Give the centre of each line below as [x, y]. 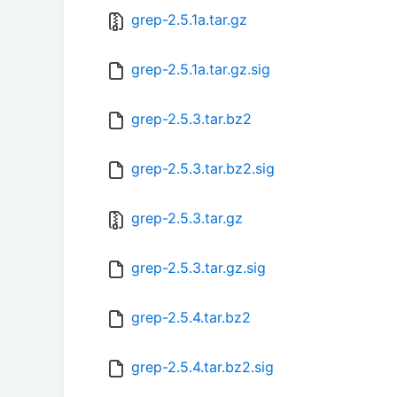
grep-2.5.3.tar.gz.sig [198, 268]
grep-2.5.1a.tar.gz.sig [201, 70]
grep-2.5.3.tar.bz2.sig [203, 169]
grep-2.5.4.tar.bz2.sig [202, 367]
